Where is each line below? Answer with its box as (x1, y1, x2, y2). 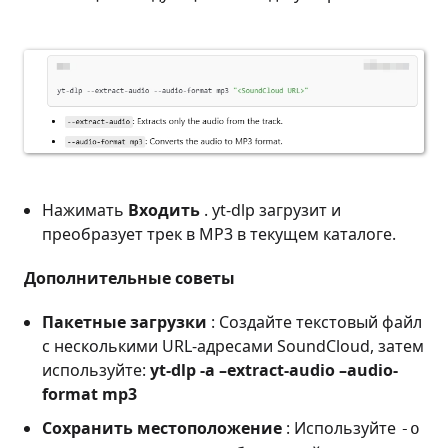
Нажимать (42, 199, 128, 222)
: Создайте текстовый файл (207, 311, 422, 334)
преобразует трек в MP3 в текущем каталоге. (42, 223, 396, 246)
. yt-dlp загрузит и (200, 199, 341, 222)
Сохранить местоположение (42, 417, 282, 440)
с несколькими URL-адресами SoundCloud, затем (42, 335, 424, 358)
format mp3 (42, 383, 137, 406)
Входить (128, 199, 200, 222)
